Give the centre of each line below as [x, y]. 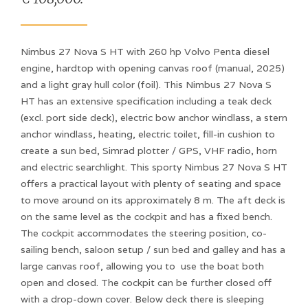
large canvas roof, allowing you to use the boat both [142, 266]
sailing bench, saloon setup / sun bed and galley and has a [153, 249]
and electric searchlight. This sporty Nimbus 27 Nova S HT [154, 167]
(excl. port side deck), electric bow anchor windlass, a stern [154, 117]
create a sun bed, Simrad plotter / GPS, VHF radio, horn [149, 150]
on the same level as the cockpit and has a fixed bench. [146, 216]
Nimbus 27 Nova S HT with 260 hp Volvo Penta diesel [145, 51]
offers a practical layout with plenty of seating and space [151, 183]
